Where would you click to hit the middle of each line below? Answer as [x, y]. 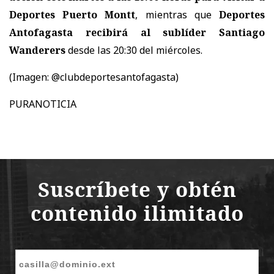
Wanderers [37, 50]
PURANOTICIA [43, 104]
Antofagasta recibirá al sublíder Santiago [137, 32]
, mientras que [177, 14]
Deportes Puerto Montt [72, 14]
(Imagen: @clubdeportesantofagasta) [94, 77]
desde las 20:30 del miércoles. [134, 50]
